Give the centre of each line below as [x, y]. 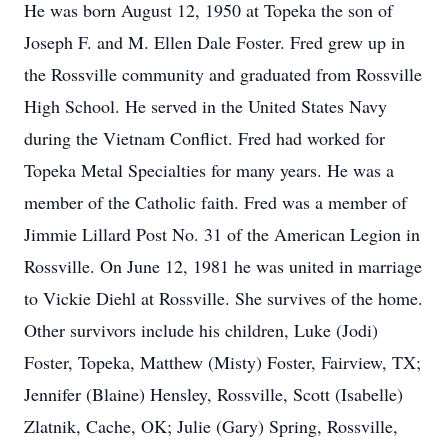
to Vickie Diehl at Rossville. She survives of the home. [223, 298]
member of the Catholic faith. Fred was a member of [215, 202]
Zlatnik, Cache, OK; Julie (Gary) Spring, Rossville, [211, 426]
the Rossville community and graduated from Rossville [223, 74]
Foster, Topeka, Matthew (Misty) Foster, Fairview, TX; [222, 362]
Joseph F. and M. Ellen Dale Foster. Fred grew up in [214, 42]
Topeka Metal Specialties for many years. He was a [209, 170]
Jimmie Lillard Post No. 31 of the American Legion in [222, 234]
